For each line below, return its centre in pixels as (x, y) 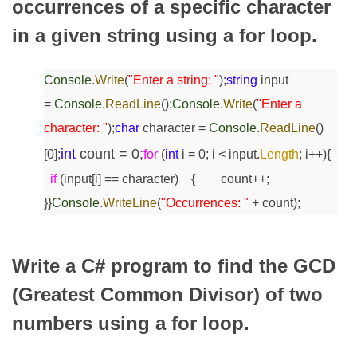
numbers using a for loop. (131, 324)
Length (279, 155)
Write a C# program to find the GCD (174, 266)
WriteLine (130, 203)
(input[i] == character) (118, 179)
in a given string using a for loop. (165, 35)
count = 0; (110, 154)
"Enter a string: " (174, 80)
